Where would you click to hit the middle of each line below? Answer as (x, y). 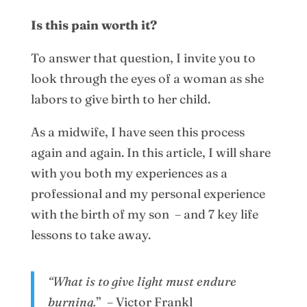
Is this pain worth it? (94, 25)
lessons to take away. (90, 234)
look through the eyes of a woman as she (147, 78)
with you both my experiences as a (129, 173)
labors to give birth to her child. (120, 99)
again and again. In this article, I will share (150, 152)
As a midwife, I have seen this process (137, 132)
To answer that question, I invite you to (143, 58)
